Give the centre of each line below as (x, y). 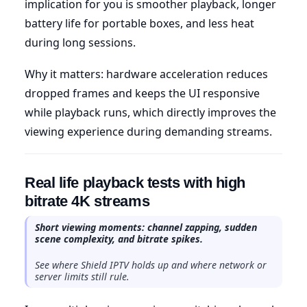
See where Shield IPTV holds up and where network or (151, 265)
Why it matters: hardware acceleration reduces (146, 74)
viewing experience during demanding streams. (148, 131)
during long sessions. (80, 42)
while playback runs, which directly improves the (150, 112)
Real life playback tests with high (135, 182)
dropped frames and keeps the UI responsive (142, 93)
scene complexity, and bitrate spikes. (119, 238)
